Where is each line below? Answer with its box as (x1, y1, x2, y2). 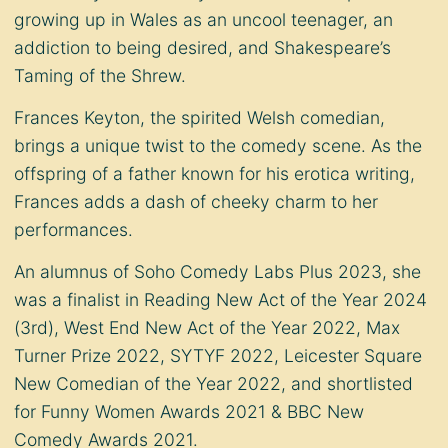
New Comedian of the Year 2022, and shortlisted (14, 373, 413, 395)
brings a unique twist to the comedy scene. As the (14, 135, 422, 157)
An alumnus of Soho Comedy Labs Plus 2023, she (14, 261, 421, 283)
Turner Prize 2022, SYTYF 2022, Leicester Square (14, 345, 422, 367)
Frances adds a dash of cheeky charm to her (14, 191, 378, 213)
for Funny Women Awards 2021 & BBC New (14, 401, 364, 423)
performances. (14, 219, 133, 241)
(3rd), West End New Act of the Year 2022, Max (14, 317, 400, 339)
